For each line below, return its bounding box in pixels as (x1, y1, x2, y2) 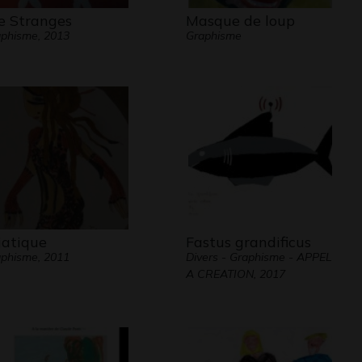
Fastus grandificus (185, 233, 311, 251)
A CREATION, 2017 (185, 267, 285, 281)
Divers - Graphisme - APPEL (185, 250, 332, 264)
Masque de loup (185, 11, 295, 30)
